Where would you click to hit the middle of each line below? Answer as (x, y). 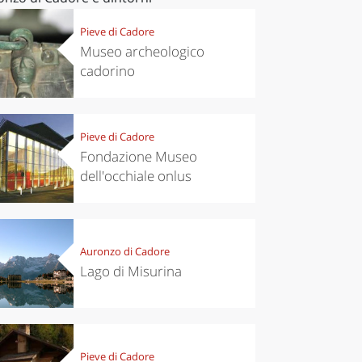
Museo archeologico (142, 52)
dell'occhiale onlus (135, 176)
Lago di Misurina (130, 271)
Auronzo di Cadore (124, 252)
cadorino (107, 71)
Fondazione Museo (138, 157)
